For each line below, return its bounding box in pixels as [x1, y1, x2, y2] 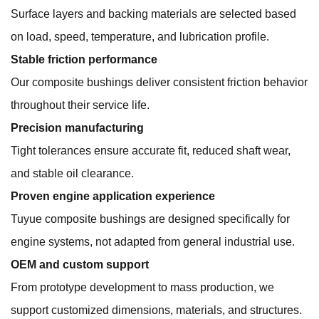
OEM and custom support [11, 258, 149, 271]
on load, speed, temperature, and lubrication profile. [11, 31, 269, 43]
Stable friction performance [11, 53, 157, 66]
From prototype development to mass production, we [11, 281, 274, 294]
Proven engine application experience [11, 190, 215, 203]
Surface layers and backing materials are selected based [11, 8, 296, 21]
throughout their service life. [11, 99, 150, 112]
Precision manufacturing [11, 122, 144, 135]
